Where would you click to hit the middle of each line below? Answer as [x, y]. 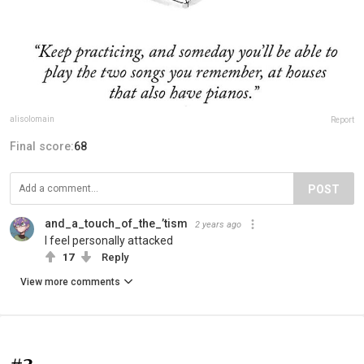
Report [342, 119]
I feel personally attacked [109, 240]
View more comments [70, 282]
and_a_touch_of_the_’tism [116, 223]
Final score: [42, 146]
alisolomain [32, 119]
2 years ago [218, 224]
